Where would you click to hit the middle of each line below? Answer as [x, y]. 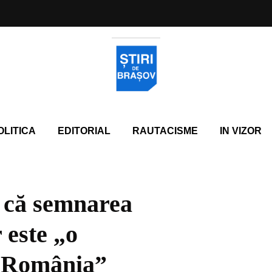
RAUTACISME [165, 131]
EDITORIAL [84, 131]
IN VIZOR [240, 131]
